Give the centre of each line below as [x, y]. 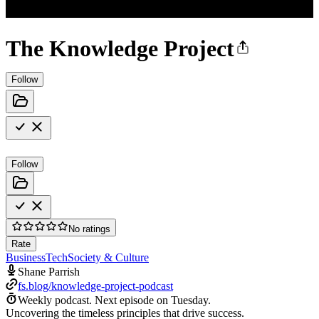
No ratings [89, 229]
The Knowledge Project [120, 49]
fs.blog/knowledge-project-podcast [95, 286]
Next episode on [133, 300]
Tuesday [189, 300]
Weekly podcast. [55, 300]
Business [26, 257]
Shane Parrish [49, 271]
